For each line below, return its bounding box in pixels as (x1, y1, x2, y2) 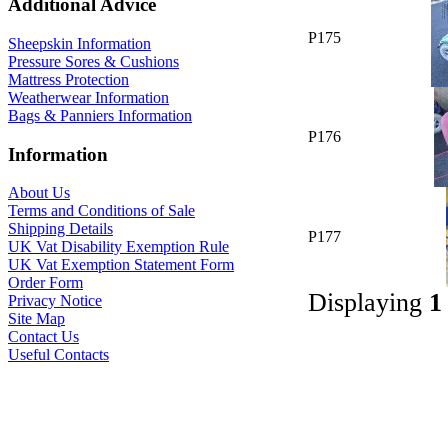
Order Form (8, 274, 83, 292)
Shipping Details (8, 220, 113, 238)
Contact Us (8, 328, 79, 346)
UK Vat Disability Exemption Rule (8, 238, 229, 256)
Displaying (308, 286, 429, 317)
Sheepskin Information (8, 34, 151, 52)
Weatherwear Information (8, 88, 169, 106)
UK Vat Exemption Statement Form (8, 256, 234, 274)
